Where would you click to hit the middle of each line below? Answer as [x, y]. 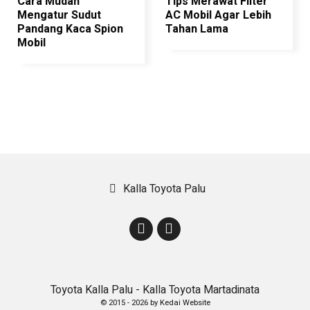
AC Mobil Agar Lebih [218, 15]
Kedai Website [185, 303]
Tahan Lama [197, 29]
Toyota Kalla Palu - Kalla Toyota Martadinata [155, 290]
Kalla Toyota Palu [164, 189]
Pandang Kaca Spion [70, 29]
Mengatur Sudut [59, 15]
